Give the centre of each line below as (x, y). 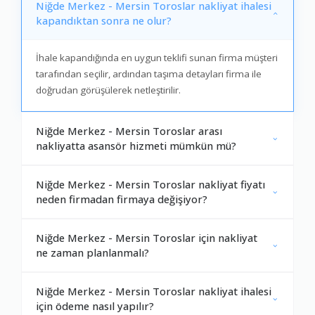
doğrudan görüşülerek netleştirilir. (108, 90)
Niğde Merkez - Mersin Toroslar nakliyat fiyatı (150, 185)
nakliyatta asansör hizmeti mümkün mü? (136, 146)
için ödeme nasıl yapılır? (95, 306)
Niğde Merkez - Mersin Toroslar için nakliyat (147, 238)
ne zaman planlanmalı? (92, 253)
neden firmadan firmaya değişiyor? (122, 199)
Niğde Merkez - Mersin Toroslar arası (129, 131)
